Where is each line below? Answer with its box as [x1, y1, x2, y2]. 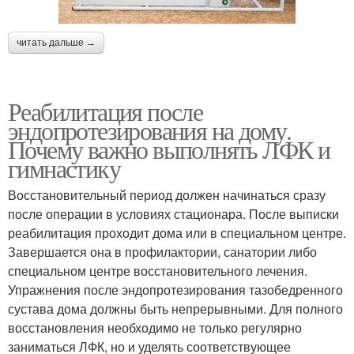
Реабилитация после [8, 93, 203, 128]
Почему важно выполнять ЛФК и [8, 131, 330, 166]
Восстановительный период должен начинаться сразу [8, 185, 326, 204]
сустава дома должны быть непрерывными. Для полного [8, 299, 343, 318]
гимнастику [8, 150, 120, 185]
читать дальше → [17, 36, 96, 48]
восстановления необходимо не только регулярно [8, 318, 302, 337]
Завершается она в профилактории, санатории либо [8, 242, 317, 261]
